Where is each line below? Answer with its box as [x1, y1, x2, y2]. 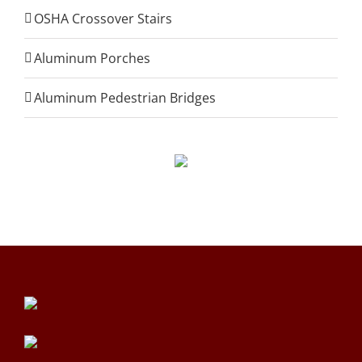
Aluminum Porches [34, 49, 150, 67]
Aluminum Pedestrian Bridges [34, 89, 216, 107]
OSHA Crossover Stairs [34, 10, 172, 27]
